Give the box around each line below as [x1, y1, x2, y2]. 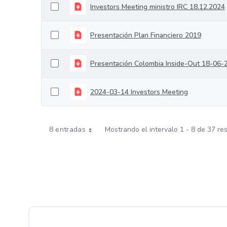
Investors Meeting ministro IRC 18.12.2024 [90, 2, 225, 12]
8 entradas [49, 125, 86, 134]
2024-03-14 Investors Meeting [90, 87, 188, 97]
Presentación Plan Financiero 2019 [90, 30, 201, 40]
